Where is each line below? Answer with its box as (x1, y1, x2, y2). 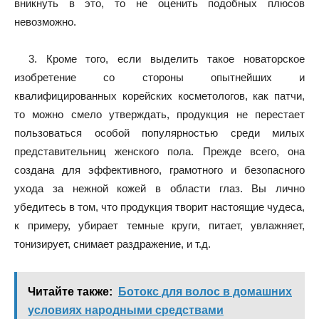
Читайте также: (28, 286, 113, 298)
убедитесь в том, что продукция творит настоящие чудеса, (14, 201, 305, 213)
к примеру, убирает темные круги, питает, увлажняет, (14, 219, 305, 231)
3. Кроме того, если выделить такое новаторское (28, 53, 305, 65)
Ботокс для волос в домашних (118, 286, 292, 298)
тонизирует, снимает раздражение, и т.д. (14, 238, 211, 250)
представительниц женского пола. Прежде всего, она (14, 145, 305, 157)
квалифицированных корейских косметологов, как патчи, (14, 90, 305, 102)
